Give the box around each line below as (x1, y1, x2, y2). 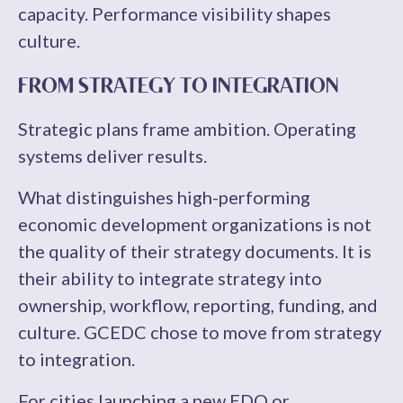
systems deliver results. (18, 145, 207, 166)
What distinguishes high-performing (18, 186, 310, 208)
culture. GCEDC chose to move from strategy (18, 321, 381, 343)
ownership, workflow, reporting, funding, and (18, 294, 378, 316)
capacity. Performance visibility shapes (18, 3, 331, 24)
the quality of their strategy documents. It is (18, 240, 372, 262)
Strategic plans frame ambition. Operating (18, 118, 356, 139)
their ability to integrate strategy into (18, 267, 322, 289)
